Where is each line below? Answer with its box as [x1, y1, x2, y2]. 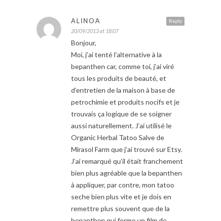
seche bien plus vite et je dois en [71, 192, 171, 201]
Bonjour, [71, 38, 96, 47]
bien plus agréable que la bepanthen [71, 168, 182, 177]
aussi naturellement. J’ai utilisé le [71, 121, 172, 130]
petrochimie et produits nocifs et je [71, 97, 180, 106]
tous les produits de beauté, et [71, 74, 166, 82]
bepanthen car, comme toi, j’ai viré [71, 62, 174, 71]
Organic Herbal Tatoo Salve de [71, 133, 164, 142]
